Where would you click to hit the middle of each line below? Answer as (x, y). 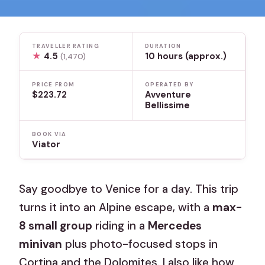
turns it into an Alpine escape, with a (116, 207)
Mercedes (175, 225)
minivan (41, 244)
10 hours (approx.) (186, 56)
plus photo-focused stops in (140, 244)
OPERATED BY (169, 85)
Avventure (168, 95)
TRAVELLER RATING (66, 46)
